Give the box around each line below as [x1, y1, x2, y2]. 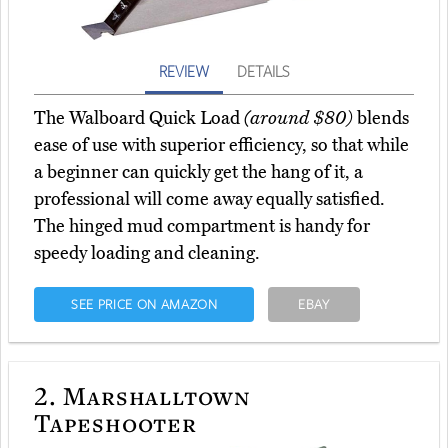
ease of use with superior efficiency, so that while [34, 134, 409, 157]
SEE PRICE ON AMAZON [70, 295, 218, 314]
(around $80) [244, 107, 353, 130]
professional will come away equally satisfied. [34, 188, 385, 211]
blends [353, 107, 409, 130]
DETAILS [237, 61, 289, 82]
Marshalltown [56, 378, 252, 413]
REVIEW [159, 61, 209, 82]
